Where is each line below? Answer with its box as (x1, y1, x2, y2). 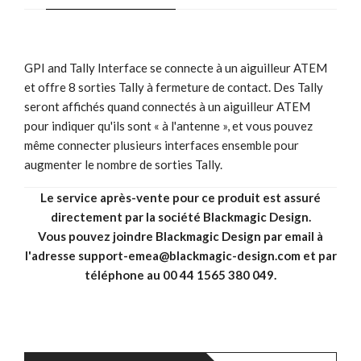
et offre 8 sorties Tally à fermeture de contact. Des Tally (24, 79, 323, 94)
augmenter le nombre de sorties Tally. (24, 156, 222, 172)
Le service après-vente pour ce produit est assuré (40, 189, 321, 205)
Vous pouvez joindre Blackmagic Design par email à (38, 228, 323, 243)
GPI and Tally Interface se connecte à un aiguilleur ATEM (24, 60, 327, 75)
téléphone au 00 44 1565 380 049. (85, 267, 276, 282)
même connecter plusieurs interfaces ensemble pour (24, 137, 299, 152)
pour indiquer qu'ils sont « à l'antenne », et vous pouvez (24, 118, 313, 133)
